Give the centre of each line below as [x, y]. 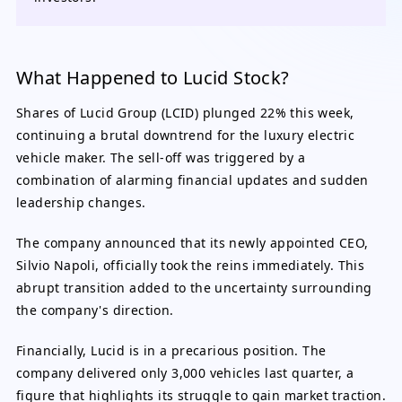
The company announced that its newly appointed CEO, [192, 243]
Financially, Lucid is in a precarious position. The [171, 350]
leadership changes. [81, 202]
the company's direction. [95, 310]
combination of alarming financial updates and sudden [192, 180]
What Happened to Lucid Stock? [153, 78]
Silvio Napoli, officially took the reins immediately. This [191, 265]
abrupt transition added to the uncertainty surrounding [194, 288]
